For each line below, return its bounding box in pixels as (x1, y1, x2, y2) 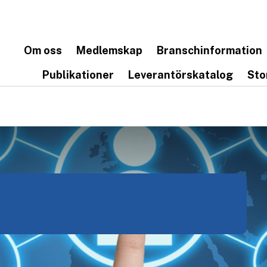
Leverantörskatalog (128, 69, 233, 81)
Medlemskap (76, 44, 142, 57)
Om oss (24, 44, 62, 57)
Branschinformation (157, 44, 262, 57)
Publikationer (42, 69, 114, 81)
